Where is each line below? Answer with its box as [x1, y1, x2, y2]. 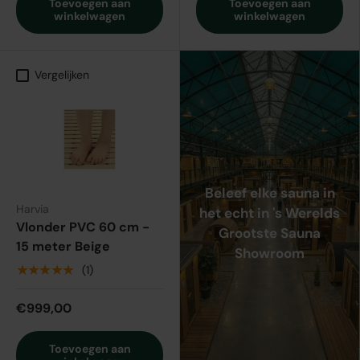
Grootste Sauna [219, 223, 321, 242]
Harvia [16, 202, 49, 217]
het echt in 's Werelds [199, 203, 340, 222]
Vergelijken [35, 67, 90, 83]
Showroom [235, 243, 305, 262]
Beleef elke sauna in [204, 183, 335, 202]
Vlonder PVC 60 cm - [16, 219, 149, 236]
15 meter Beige [16, 238, 110, 256]
